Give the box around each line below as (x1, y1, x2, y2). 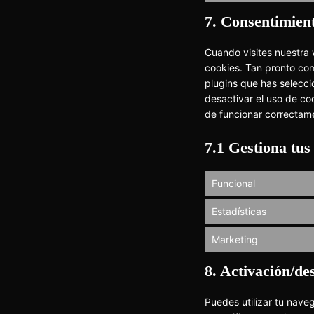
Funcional (212, 177, 255, 189)
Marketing (212, 233, 258, 245)
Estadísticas (212, 205, 266, 217)
